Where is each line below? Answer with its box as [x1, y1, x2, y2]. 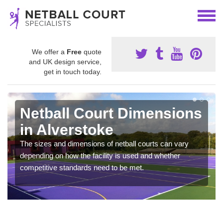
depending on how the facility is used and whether [20, 151, 180, 160]
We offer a [32, 48, 67, 56]
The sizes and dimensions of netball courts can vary [20, 139, 189, 148]
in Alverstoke [20, 121, 113, 138]
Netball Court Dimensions [20, 105, 202, 121]
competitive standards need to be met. [20, 163, 144, 172]
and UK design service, [29, 58, 102, 66]
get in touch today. [44, 68, 102, 76]
